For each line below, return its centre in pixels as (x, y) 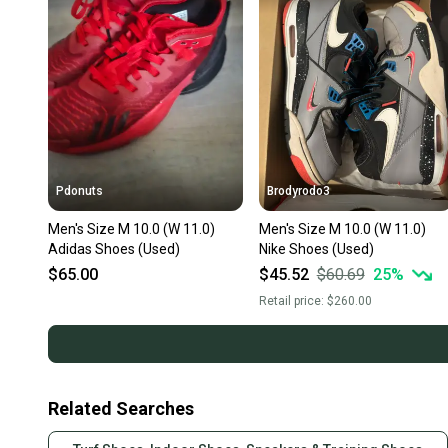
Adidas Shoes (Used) (114, 249)
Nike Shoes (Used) (316, 249)
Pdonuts (79, 191)
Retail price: (292, 301)
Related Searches (121, 409)
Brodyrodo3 (298, 191)
